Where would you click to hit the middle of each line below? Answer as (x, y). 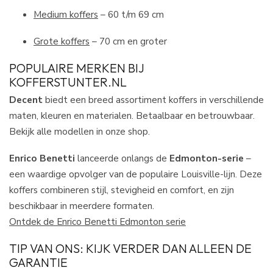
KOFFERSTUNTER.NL (68, 82)
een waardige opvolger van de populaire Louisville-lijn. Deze (136, 174)
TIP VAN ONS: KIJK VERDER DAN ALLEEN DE (130, 248)
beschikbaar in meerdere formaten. (82, 206)
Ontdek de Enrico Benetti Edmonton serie (97, 222)
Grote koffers (62, 41)
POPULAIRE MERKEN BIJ (77, 68)
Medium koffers (66, 14)
